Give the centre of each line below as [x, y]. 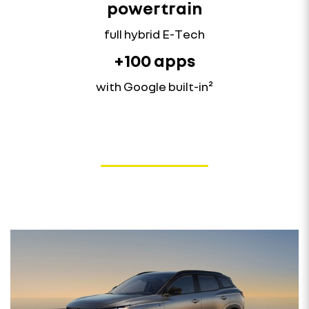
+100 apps [154, 60]
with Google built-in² [154, 86]
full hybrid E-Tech [154, 33]
